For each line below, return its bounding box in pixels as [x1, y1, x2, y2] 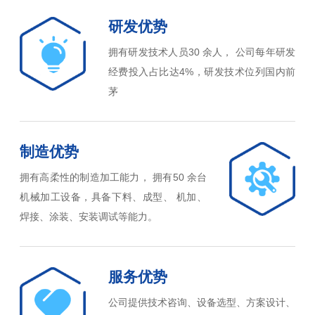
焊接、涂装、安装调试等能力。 [20, 211, 157, 223]
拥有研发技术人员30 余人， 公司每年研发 [108, 46, 295, 58]
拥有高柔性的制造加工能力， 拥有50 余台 [20, 172, 207, 184]
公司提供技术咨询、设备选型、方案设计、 [108, 296, 295, 308]
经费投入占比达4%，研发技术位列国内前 [108, 66, 295, 78]
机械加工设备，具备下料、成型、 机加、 [20, 191, 207, 203]
